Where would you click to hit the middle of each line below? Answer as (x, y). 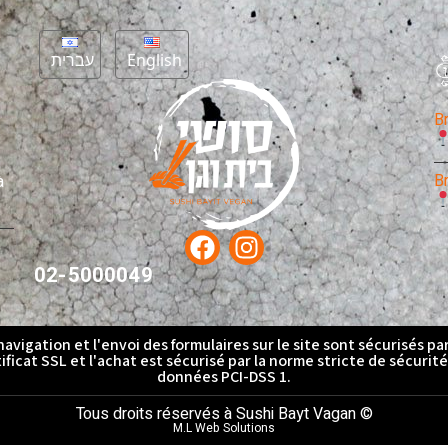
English (154, 59)
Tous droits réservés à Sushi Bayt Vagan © (224, 414)
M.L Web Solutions (224, 428)
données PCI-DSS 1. (224, 377)
